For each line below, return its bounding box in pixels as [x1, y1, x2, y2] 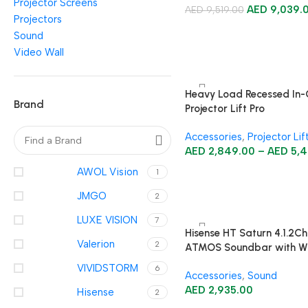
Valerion [77, 238, 115, 250]
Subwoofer [184, 256, 239, 268]
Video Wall [14, 46, 64, 58]
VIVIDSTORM [77, 262, 138, 274]
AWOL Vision [77, 166, 138, 178]
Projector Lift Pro [184, 102, 265, 115]
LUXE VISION [77, 214, 137, 226]
